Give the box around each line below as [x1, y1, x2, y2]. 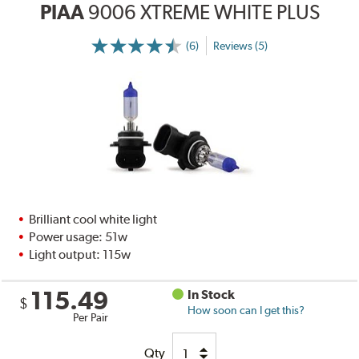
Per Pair [73, 311, 109, 325]
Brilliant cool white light [29, 212, 158, 228]
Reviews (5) [212, 38, 268, 52]
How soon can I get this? [188, 304, 305, 317]
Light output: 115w [29, 247, 131, 263]
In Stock [188, 287, 236, 303]
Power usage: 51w [29, 229, 128, 245]
